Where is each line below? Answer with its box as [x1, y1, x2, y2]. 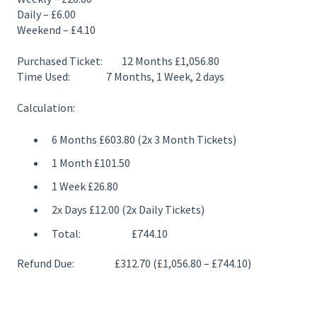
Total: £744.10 [52, 226, 168, 241]
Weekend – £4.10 [17, 22, 96, 37]
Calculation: [17, 100, 75, 115]
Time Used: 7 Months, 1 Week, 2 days [17, 69, 224, 83]
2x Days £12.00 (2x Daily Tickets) [52, 202, 204, 217]
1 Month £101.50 [52, 155, 130, 170]
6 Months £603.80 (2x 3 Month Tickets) [52, 132, 236, 146]
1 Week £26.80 [52, 179, 118, 194]
